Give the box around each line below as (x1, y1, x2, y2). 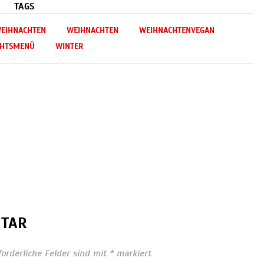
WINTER (55, 41, 83, 52)
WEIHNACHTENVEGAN (138, 25, 214, 36)
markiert (114, 247, 151, 260)
